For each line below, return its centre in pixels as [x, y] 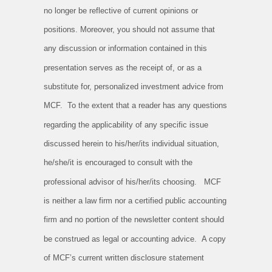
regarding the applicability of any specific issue [126, 124]
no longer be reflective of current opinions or [121, 10]
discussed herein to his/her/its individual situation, [131, 144]
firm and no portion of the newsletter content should [134, 220]
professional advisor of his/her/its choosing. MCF [132, 182]
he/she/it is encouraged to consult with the [118, 163]
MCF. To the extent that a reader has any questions [135, 106]
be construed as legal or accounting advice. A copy [135, 239]
